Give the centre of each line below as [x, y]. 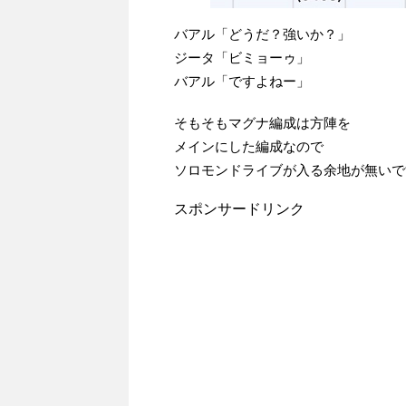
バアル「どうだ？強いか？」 [262, 34]
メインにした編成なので [249, 147]
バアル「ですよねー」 [242, 82]
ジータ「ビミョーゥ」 [242, 58]
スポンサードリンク [239, 209]
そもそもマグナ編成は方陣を [262, 123]
